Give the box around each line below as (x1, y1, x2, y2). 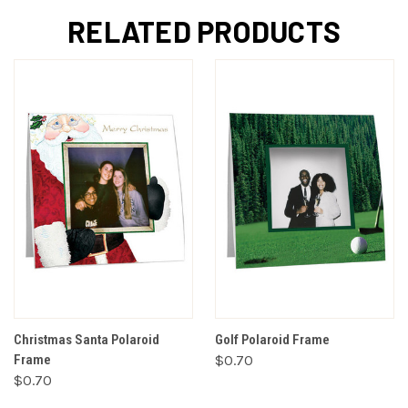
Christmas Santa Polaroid (14, 331, 159, 349)
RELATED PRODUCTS (67, 14, 341, 49)
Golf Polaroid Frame (215, 331, 330, 349)
